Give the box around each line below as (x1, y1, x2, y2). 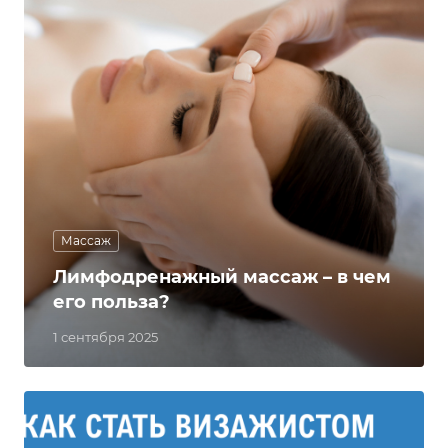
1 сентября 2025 (53, 329, 158, 345)
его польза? (53, 291, 170, 313)
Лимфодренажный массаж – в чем (53, 266, 391, 288)
